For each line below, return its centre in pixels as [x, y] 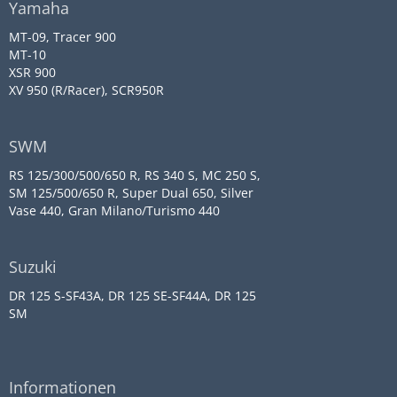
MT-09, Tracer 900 [62, 37]
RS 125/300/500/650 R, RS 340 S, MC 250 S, [135, 175]
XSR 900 [32, 72]
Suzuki [33, 267]
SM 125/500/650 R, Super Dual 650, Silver [131, 193]
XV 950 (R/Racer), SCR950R [86, 90]
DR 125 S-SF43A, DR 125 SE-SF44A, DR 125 [132, 296]
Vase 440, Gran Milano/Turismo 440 [114, 210]
